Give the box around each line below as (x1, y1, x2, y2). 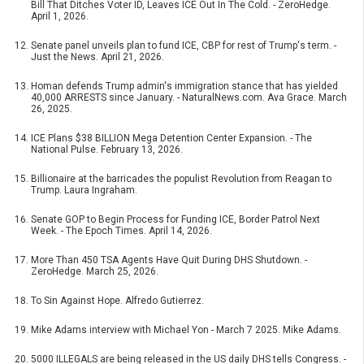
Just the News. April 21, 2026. (31, 51, 164, 63)
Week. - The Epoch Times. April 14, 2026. (31, 225, 212, 237)
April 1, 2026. (31, 11, 89, 23)
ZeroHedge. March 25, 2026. (31, 266, 158, 278)
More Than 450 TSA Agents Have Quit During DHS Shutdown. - (31, 254, 307, 266)
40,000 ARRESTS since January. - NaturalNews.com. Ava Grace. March (31, 92, 347, 104)
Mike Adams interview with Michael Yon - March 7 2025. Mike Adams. (31, 324, 341, 336)
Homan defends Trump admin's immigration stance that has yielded (31, 80, 338, 93)
